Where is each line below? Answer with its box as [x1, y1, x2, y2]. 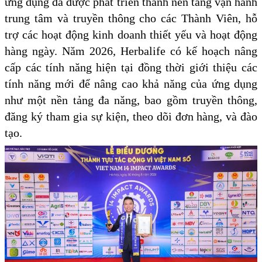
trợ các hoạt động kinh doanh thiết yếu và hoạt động [5, 28, 257, 42]
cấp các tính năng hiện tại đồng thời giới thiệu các [5, 61, 257, 74]
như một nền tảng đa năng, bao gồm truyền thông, [5, 94, 257, 107]
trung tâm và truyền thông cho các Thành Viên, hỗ [5, 12, 257, 25]
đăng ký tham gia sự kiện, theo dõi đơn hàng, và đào [5, 110, 257, 123]
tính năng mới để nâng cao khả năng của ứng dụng [5, 77, 257, 91]
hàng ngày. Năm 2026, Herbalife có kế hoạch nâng [5, 44, 257, 58]
